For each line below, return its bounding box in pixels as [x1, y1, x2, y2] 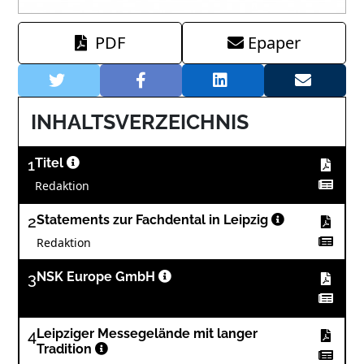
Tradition [37, 341, 96, 357]
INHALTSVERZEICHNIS [31, 110, 249, 135]
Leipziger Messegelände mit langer [37, 326, 258, 342]
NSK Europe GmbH [37, 269, 159, 285]
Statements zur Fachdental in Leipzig [37, 212, 272, 228]
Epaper [247, 32, 301, 54]
